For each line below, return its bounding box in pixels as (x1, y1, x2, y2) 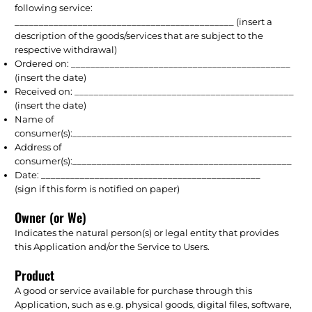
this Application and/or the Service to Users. (15, 240, 210, 252)
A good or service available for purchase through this (15, 284, 253, 296)
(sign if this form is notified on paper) (15, 182, 180, 194)
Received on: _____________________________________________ (15, 85, 295, 97)
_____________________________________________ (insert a (15, 15, 273, 27)
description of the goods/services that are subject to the (15, 29, 264, 41)
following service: (15, 1, 93, 13)
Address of (15, 141, 62, 153)
